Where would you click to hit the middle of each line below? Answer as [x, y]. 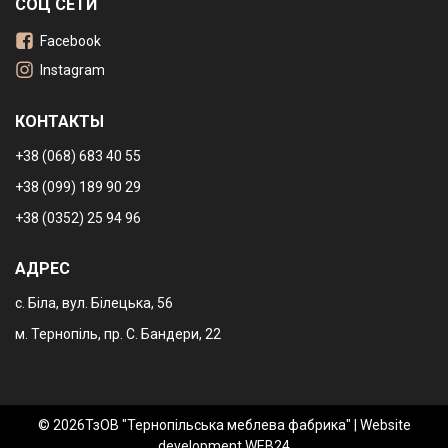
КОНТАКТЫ [59, 122]
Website [385, 425]
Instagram [72, 70]
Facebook [70, 41]
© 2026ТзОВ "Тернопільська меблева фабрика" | [198, 425]
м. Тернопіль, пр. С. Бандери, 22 [118, 334]
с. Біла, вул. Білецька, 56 [94, 303]
